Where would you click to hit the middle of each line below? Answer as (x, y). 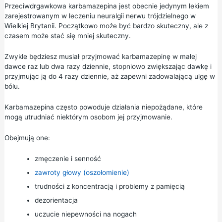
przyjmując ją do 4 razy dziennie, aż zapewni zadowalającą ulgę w (110, 77)
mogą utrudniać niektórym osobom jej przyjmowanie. (88, 117)
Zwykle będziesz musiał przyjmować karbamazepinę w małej (100, 57)
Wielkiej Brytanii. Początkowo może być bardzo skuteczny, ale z (106, 26)
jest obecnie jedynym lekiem (163, 6)
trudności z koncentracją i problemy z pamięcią (110, 186)
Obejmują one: (27, 138)
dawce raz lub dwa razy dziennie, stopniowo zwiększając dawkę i (108, 67)
